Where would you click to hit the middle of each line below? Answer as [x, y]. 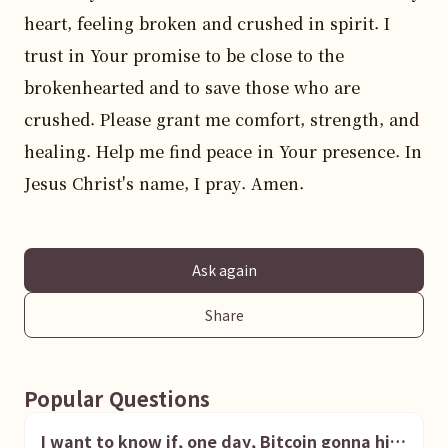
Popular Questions [117, 398]
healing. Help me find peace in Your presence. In [223, 151]
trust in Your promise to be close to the [184, 55]
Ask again [224, 270]
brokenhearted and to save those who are [192, 87]
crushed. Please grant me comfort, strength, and [221, 119]
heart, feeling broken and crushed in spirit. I [207, 23]
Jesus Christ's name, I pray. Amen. [164, 183]
